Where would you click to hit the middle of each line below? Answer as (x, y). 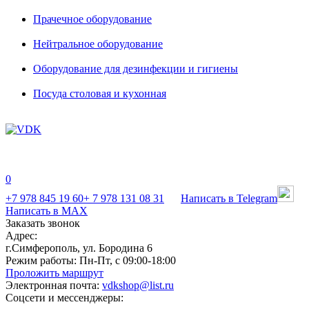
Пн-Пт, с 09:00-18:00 (126, 260)
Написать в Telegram (229, 198)
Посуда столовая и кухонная (100, 93)
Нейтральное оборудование (98, 44)
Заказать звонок (43, 223)
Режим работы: (41, 260)
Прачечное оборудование (92, 19)
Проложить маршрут (54, 273)
